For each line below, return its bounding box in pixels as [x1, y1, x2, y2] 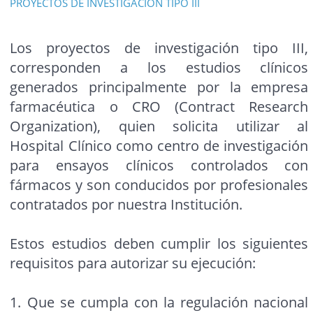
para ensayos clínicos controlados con [10, 156, 309, 175]
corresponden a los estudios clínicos [10, 58, 309, 78]
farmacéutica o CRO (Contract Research [10, 97, 309, 117]
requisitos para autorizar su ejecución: [10, 254, 256, 273]
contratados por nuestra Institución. [10, 195, 243, 214]
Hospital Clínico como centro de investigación [10, 136, 309, 156]
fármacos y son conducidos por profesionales [10, 175, 309, 195]
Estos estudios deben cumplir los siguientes [10, 234, 309, 254]
